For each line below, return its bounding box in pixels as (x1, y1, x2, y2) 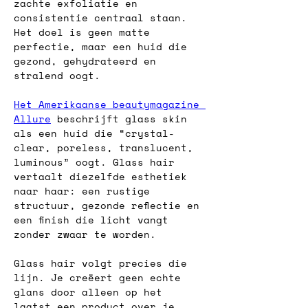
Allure (14, 111, 51, 126)
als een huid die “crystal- (14, 126, 175, 140)
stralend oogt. (14, 68, 100, 82)
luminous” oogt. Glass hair (14, 155, 181, 169)
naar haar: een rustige (14, 184, 156, 198)
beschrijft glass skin (51, 111, 193, 126)
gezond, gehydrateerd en (14, 54, 162, 68)
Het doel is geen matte (14, 25, 156, 39)
